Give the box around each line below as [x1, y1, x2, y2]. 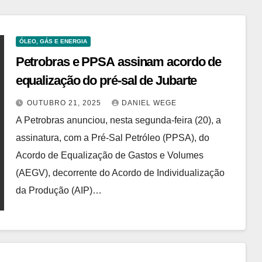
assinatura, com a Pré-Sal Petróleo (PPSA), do [15, 133, 209, 143]
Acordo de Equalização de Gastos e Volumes [15, 150, 204, 160]
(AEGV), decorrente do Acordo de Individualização [15, 168, 225, 178]
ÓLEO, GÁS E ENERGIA [19, 38, 87, 44]
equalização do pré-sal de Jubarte [15, 73, 197, 88]
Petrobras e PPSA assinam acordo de [15, 54, 222, 69]
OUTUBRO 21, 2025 [26, 99, 104, 107]
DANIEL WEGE [121, 99, 177, 107]
